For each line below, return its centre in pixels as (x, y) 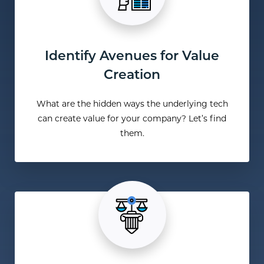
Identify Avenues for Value (132, 57)
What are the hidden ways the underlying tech (132, 105)
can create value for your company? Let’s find (132, 120)
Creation (132, 76)
